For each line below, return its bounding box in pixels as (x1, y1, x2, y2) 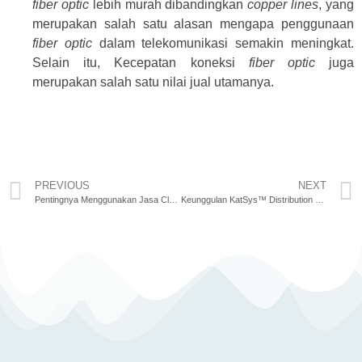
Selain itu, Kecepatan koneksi (32, 56, 249, 70)
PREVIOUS (35, 179, 90, 192)
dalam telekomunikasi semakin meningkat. (91, 36, 355, 51)
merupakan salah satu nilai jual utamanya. (32, 75, 274, 90)
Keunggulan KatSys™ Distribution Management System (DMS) (314, 194, 324, 204)
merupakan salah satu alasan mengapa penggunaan (32, 17, 354, 32)
